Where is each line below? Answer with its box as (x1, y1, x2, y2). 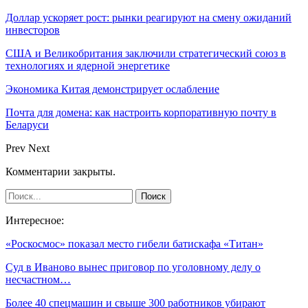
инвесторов (5, 24, 60, 36)
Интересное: (5, 214, 64, 227)
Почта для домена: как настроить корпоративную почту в (5, 107, 276, 119)
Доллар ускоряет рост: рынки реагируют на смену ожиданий (5, 12, 291, 24)
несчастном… (5, 274, 71, 286)
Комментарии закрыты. (5, 166, 115, 178)
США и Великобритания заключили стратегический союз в (5, 47, 286, 60)
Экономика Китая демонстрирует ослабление (5, 83, 219, 96)
